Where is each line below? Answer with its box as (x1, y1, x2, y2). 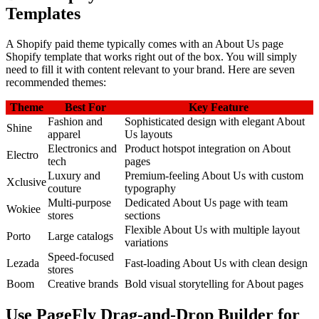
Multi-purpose (48, 196, 111, 209)
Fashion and (48, 115, 103, 127)
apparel (48, 127, 80, 140)
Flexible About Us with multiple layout (125, 223, 300, 236)
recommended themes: (6, 75, 106, 88)
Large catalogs (48, 229, 113, 242)
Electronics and (48, 142, 117, 155)
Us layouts (125, 127, 172, 140)
